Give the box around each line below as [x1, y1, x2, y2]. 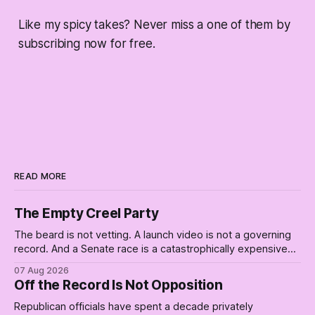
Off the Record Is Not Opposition [14, 277, 223, 294]
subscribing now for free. [18, 37, 155, 51]
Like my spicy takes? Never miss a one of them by [18, 18, 290, 32]
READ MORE [14, 171, 67, 182]
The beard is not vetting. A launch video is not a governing [14, 229, 291, 242]
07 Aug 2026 [14, 265, 69, 276]
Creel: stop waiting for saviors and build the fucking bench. [14, 271, 293, 284]
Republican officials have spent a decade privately [14, 300, 253, 314]
